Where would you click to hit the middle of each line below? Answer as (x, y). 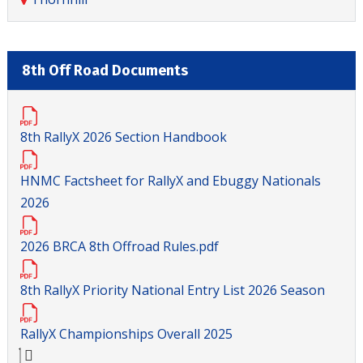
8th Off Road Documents (105, 70)
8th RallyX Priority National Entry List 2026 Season (173, 290)
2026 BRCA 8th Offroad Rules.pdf (120, 246)
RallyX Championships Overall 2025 (126, 334)
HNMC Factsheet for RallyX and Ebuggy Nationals (171, 180)
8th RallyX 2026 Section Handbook (124, 137)
